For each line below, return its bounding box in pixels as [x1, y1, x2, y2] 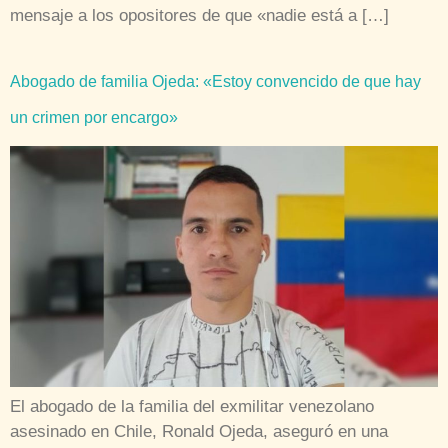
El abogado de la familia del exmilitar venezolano [10, 396, 374, 416]
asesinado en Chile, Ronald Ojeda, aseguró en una [10, 421, 388, 441]
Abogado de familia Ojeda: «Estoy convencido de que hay [10, 72, 421, 90]
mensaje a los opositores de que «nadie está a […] [10, 5, 389, 25]
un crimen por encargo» [10, 108, 178, 126]
